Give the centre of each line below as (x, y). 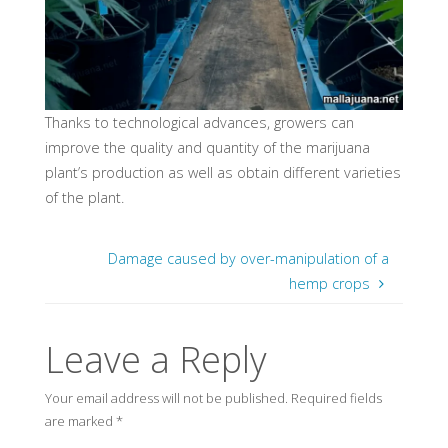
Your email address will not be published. (166, 397)
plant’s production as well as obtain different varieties (223, 172)
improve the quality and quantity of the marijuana (207, 147)
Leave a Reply (155, 359)
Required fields (336, 397)
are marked (80, 420)
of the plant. (84, 197)
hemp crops (330, 283)
